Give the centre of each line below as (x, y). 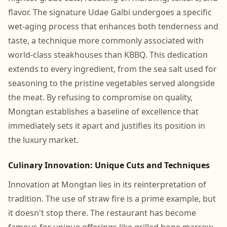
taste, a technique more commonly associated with (106, 41)
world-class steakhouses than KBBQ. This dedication (108, 55)
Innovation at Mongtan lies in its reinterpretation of (107, 184)
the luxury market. (43, 140)
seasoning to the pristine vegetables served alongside (111, 83)
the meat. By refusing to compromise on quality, (100, 97)
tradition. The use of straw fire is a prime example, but (112, 199)
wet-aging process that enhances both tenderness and (113, 26)
